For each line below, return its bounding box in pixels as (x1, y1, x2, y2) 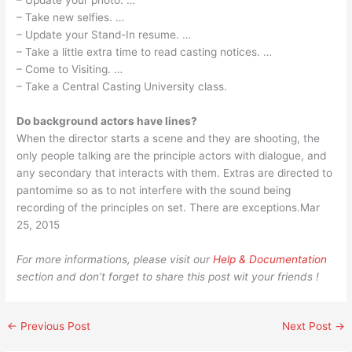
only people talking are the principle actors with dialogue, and (16, 149, 327, 163)
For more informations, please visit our (16, 253, 214, 266)
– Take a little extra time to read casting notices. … (16, 46, 273, 59)
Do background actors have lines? (16, 115, 198, 128)
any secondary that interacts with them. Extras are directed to (16, 167, 333, 180)
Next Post (281, 320, 335, 333)
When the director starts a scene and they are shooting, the (16, 132, 321, 145)
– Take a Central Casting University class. (16, 80, 228, 93)
